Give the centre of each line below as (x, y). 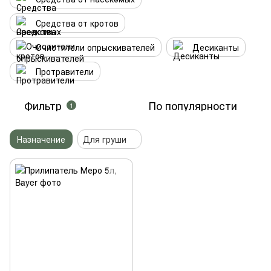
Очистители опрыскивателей (95, 47)
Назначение (41, 139)
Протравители (65, 71)
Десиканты (216, 47)
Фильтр (43, 105)
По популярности (193, 105)
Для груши (105, 139)
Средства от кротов (77, 23)
